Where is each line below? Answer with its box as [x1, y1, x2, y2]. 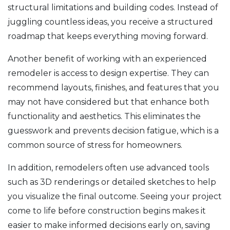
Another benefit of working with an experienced [8, 53, 207, 64]
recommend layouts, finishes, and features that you [8, 82, 219, 92]
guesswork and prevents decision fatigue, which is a [8, 125, 219, 136]
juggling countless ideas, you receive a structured [8, 16, 213, 27]
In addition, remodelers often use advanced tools [8, 162, 209, 172]
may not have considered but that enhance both [8, 97, 209, 107]
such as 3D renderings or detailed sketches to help [8, 177, 216, 187]
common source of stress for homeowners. [8, 140, 182, 150]
